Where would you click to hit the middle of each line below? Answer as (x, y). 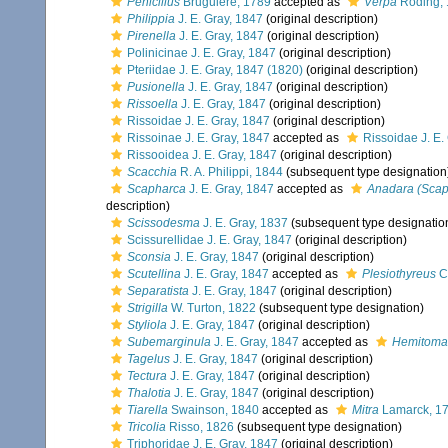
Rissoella (152, 104)
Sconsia (149, 257)
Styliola (147, 325)
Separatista (158, 291)
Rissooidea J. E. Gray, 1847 (202, 155)
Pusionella (156, 87)
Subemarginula (169, 342)
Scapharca (156, 189)
